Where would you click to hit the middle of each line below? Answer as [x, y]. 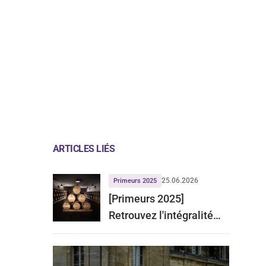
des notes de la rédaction [168, 232]
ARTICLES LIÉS [84, 148]
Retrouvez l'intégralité [161, 215]
